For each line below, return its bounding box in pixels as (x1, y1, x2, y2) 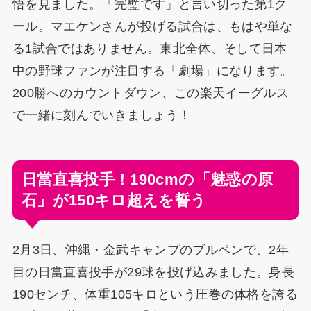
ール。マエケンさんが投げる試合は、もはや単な (12, 19, 293, 33)
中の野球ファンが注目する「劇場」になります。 (12, 63, 293, 78)
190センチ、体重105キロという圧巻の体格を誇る (12, 287, 298, 302)
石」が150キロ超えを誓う (21, 192, 207, 210)
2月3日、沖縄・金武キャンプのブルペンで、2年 (12, 243, 289, 258)
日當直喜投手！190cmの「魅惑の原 (21, 171, 274, 189)
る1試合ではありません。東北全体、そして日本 (12, 41, 287, 56)
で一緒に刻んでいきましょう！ (12, 108, 191, 122)
